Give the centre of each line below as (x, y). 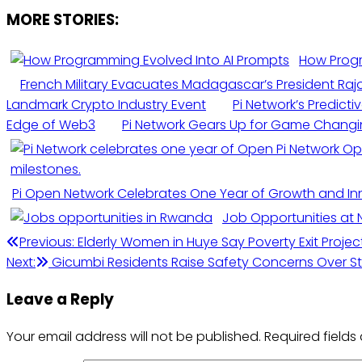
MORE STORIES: (63, 19)
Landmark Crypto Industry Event (106, 105)
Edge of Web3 (51, 125)
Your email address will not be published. (134, 336)
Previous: (47, 242)
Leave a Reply (60, 299)
